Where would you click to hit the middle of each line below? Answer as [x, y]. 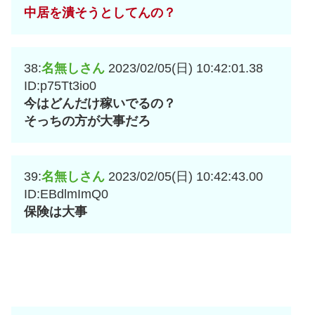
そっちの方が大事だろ [87, 121]
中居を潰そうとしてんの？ [100, 13]
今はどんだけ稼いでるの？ [100, 104]
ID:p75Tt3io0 [60, 86]
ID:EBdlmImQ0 [66, 194]
